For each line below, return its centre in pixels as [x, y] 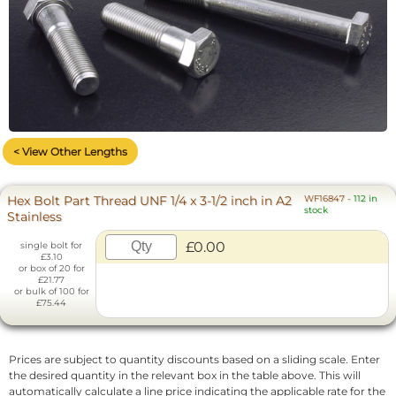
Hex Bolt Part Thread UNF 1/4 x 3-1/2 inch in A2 [149, 200]
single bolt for [51, 245]
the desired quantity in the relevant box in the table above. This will [185, 375]
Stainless [38, 216]
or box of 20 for [51, 268]
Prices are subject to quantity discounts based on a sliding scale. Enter [194, 359]
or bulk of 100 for [51, 291]
